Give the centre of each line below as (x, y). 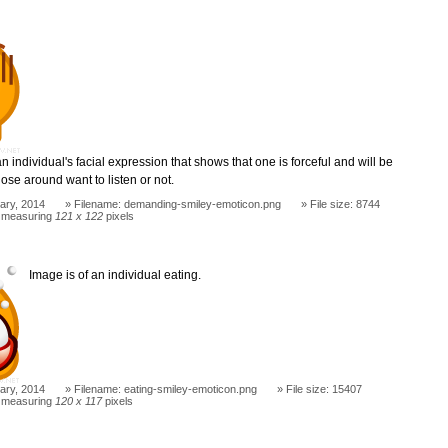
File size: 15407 (324, 388)
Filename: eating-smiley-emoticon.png (166, 388)
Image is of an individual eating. (115, 274)
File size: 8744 (345, 203)
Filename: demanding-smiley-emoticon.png (178, 203)
